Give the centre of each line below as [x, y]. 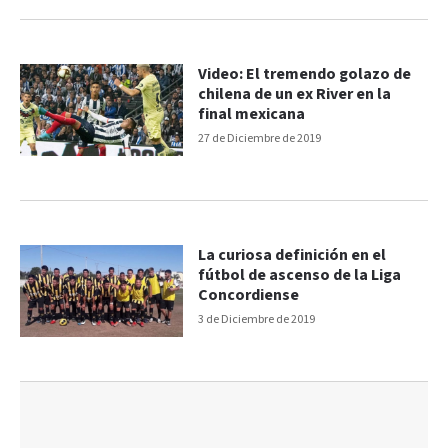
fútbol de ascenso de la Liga [300, 275]
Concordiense [249, 295]
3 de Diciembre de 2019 [257, 319]
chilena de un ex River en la [295, 95]
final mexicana [252, 115]
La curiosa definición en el [292, 255]
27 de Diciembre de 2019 [260, 139]
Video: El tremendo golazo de [305, 75]
